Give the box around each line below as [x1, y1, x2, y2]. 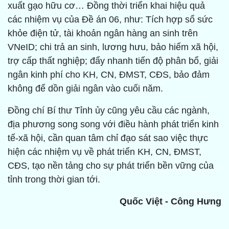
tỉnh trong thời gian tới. [8, 174, 100, 185]
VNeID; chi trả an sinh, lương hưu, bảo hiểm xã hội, [8, 42, 218, 53]
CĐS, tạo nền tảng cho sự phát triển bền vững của [8, 161, 214, 171]
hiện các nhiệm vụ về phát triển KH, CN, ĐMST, [8, 147, 201, 157]
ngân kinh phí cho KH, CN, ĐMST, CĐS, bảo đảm [8, 70, 210, 80]
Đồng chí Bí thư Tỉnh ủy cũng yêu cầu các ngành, [8, 105, 210, 116]
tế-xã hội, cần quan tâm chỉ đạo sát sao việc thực [8, 133, 208, 144]
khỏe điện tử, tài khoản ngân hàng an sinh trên [8, 28, 198, 39]
